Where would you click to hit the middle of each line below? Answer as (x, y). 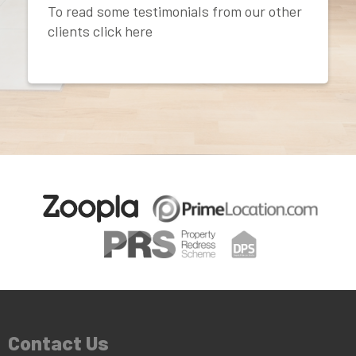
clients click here (100, 31)
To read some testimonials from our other (175, 11)
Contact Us (58, 342)
